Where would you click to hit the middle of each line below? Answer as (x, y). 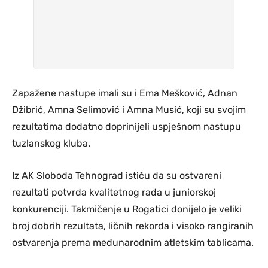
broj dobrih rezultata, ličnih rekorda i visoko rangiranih (133, 226)
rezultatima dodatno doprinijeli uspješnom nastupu (127, 126)
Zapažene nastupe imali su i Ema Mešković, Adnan (125, 93)
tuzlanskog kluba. (51, 143)
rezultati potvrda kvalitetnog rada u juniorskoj (114, 192)
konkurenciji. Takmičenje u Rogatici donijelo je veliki (127, 209)
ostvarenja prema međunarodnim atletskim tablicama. (133, 242)
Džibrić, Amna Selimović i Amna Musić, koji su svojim (129, 109)
